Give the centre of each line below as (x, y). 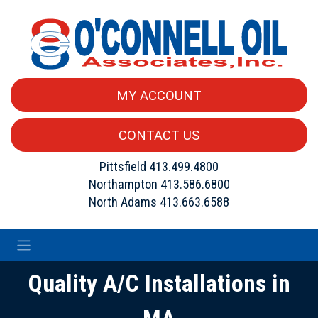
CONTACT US (159, 135)
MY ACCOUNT (159, 95)
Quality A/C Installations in (159, 283)
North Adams (124, 202)
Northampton (124, 185)
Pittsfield (124, 167)
